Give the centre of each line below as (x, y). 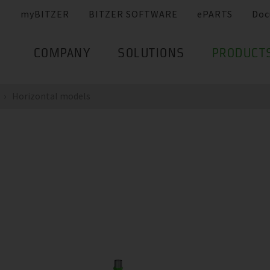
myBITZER (45, 14)
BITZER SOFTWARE (133, 14)
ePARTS (215, 14)
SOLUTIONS (151, 55)
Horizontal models (51, 96)
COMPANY (62, 55)
